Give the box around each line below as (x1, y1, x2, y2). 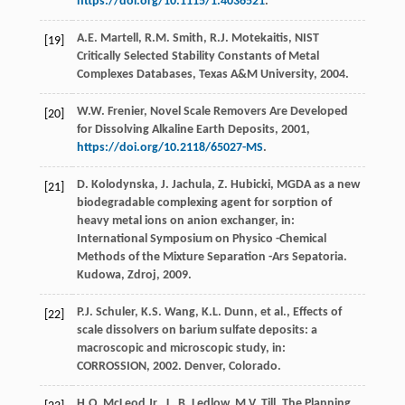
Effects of (292, 305, 342, 319)
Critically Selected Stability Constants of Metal (76, 49, 319, 63)
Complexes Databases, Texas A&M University (76, 67, 314, 81)
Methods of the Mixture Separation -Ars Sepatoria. (76, 250, 347, 264)
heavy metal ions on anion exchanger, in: (76, 213, 295, 228)
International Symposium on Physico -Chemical (76, 231, 326, 246)
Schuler (95, 305, 135, 319)
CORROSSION (76, 359, 146, 373)
